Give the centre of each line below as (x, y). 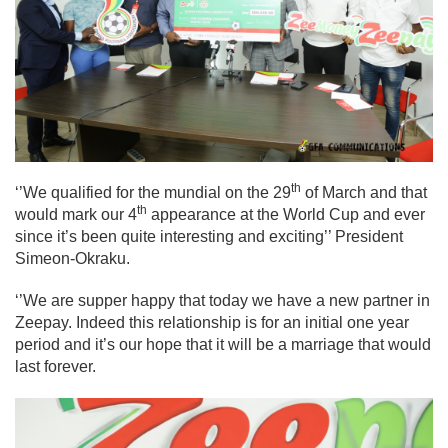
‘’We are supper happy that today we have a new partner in (222, 301)
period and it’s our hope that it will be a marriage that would (223, 345)
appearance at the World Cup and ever (286, 215)
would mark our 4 (76, 215)
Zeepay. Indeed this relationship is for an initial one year (212, 323)
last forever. (55, 367)
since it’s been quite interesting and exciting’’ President (209, 237)
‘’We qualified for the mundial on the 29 (153, 193)
